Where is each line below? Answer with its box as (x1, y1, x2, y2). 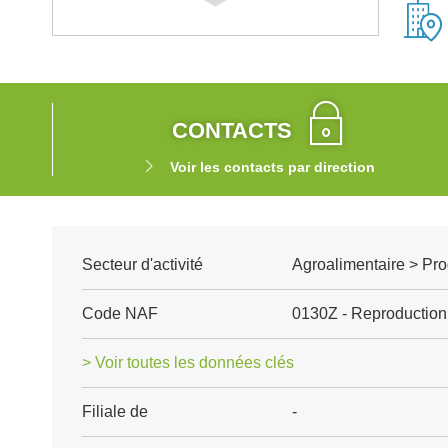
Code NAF (82, 305, 158, 322)
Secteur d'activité (82, 256, 203, 273)
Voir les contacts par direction (169, 159, 375, 175)
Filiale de (82, 403, 148, 420)
